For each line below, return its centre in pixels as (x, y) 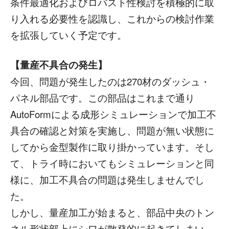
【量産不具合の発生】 (59, 65)
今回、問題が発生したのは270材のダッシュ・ (110, 81)
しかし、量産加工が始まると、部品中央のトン (112, 212)
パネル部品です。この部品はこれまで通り (102, 98)
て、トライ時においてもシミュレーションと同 (112, 163)
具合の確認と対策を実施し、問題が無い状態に (112, 130)
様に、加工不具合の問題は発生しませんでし (107, 179)
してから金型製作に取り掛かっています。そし (112, 147)
